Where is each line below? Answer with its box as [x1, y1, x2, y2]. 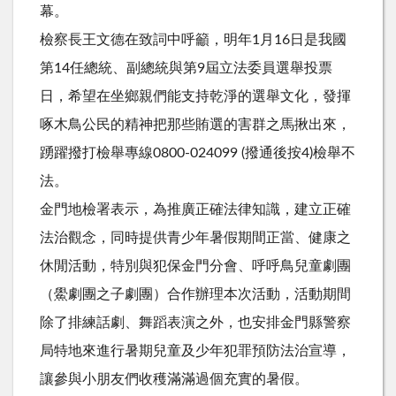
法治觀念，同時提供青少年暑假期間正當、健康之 [40, 230, 351, 245]
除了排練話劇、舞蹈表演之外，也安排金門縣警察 [40, 315, 351, 330]
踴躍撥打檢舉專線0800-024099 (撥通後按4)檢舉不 [40, 145, 355, 160]
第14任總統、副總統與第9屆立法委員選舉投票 [40, 60, 332, 75]
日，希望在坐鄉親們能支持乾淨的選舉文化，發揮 [40, 88, 351, 103]
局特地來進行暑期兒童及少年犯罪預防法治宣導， [40, 343, 351, 358]
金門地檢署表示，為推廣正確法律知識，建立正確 [40, 202, 351, 217]
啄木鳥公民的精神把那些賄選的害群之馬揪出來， [40, 117, 351, 132]
